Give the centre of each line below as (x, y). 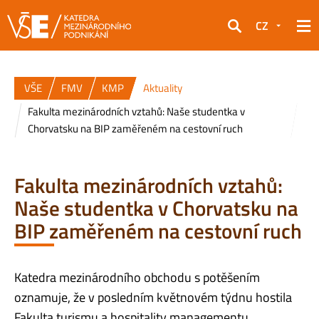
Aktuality (163, 88)
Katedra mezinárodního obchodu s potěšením (137, 277)
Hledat (244, 35)
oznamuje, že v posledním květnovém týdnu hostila (153, 297)
